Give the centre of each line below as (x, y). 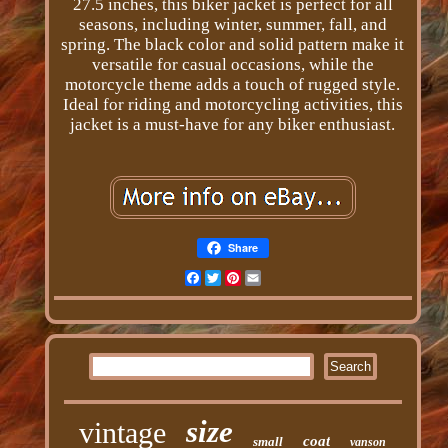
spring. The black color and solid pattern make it (233, 45)
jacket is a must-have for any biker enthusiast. (233, 125)
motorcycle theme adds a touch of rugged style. (233, 85)
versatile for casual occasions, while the (232, 65)
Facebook (235, 278)
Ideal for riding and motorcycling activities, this (232, 105)
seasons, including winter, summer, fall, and (232, 25)
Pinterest (271, 278)
